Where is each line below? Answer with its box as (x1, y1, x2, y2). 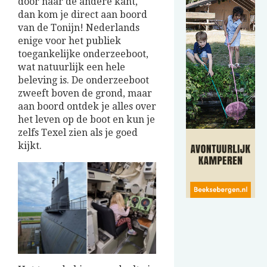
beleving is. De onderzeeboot (18, 74, 149, 86)
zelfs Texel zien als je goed (18, 127, 138, 139)
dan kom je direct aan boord (18, 9, 147, 21)
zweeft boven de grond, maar (18, 88, 152, 100)
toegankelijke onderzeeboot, (18, 48, 148, 60)
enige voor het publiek (18, 35, 121, 47)
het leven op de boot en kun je (18, 114, 155, 126)
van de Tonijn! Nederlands (18, 22, 139, 34)
